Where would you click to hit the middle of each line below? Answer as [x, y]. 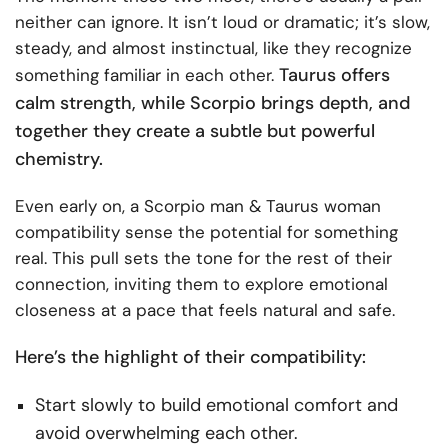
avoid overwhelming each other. [166, 433]
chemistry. [59, 159]
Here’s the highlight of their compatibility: [190, 357]
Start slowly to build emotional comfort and [216, 405]
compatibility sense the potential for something [206, 232]
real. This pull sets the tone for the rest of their [203, 258]
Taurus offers [334, 75]
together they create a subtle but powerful [195, 131]
